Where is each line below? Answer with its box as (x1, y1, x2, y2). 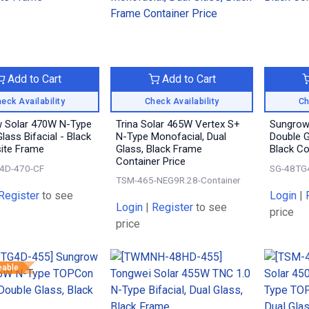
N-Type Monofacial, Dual (115, 130, 226, 143)
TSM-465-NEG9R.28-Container (115, 174, 240, 186)
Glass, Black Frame (115, 142, 202, 155)
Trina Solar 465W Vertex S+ (115, 117, 240, 130)
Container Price (115, 154, 186, 168)
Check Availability (144, 95, 219, 106)
